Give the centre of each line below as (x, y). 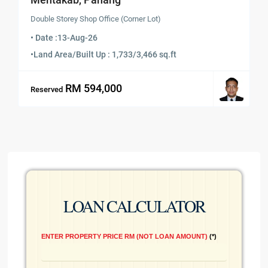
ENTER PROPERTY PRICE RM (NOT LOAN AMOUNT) (125, 237)
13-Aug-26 (78, 38)
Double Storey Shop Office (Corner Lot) (96, 19)
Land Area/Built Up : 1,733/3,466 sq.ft (105, 55)
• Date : (44, 38)
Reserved (47, 89)
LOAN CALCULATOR (134, 206)
